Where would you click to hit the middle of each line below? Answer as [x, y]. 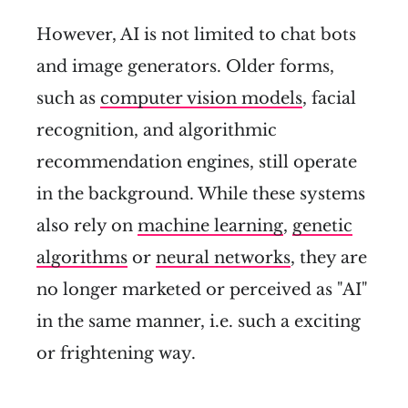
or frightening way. [116, 353]
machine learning [210, 225]
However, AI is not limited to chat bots [196, 34]
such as [68, 98]
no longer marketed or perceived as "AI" [202, 289]
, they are [329, 257]
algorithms [82, 257]
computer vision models [201, 98]
